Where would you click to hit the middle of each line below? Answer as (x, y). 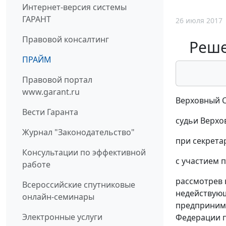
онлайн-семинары (58, 197)
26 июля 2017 (199, 20)
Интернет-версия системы (74, 7)
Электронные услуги (62, 217)
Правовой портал (57, 80)
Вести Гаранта (50, 112)
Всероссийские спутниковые (79, 185)
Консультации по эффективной (84, 153)
